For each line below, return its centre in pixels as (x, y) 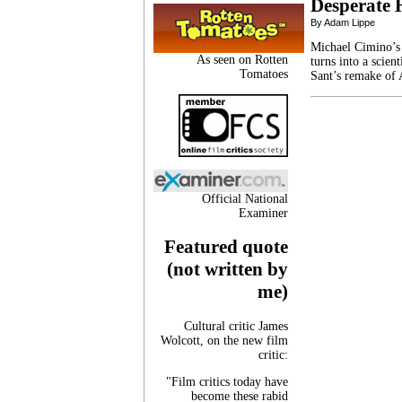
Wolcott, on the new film (224, 340)
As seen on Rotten (242, 59)
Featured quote (226, 247)
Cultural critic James (236, 326)
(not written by (227, 270)
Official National (245, 198)
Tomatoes (264, 74)
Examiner (263, 213)
